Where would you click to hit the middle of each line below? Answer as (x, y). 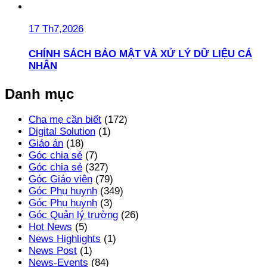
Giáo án (46, 144)
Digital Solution (62, 132)
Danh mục (39, 94)
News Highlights (65, 239)
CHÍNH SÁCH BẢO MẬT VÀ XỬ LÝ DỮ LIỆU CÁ (140, 54)
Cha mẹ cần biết (65, 120)
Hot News (50, 227)
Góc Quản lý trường (73, 215)
